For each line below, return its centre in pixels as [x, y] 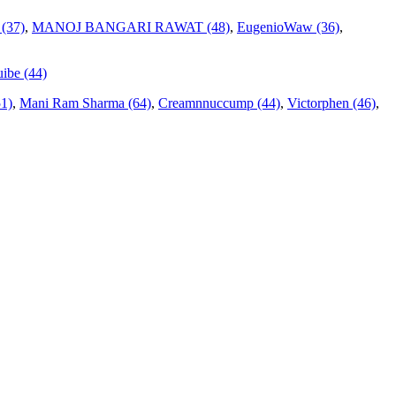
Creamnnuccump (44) [219, 103]
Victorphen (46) [331, 103]
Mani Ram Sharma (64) [85, 103]
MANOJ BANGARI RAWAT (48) [131, 27]
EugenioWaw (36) [288, 27]
